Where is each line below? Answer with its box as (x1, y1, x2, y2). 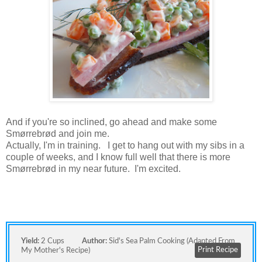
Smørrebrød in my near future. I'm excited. (6, 163, 185, 174)
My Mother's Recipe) (21, 246, 90, 254)
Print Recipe (198, 246, 238, 254)
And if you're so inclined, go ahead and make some (6, 116, 217, 127)
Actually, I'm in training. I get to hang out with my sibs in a (6, 140, 244, 150)
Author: (82, 237, 109, 245)
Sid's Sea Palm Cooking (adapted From (109, 237, 235, 245)
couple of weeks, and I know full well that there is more (6, 151, 230, 162)
